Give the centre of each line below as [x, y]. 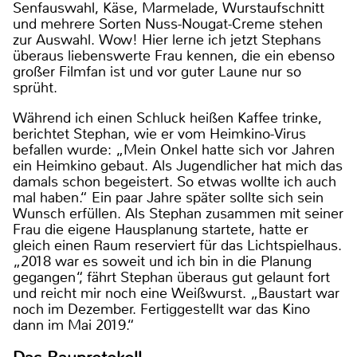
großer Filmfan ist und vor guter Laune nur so [157, 72]
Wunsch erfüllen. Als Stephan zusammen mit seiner [178, 214]
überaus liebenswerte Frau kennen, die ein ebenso [174, 56]
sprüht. [35, 88]
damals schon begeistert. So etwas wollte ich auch [175, 182]
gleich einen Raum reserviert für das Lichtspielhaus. [177, 246]
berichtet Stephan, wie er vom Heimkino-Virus [159, 134]
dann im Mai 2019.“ [74, 326]
